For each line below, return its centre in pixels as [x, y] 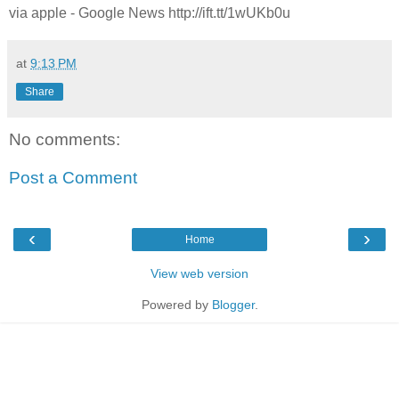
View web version [199, 273]
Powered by [176, 304]
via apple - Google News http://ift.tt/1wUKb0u [150, 12]
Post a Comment [73, 178]
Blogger [233, 304]
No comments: [65, 139]
